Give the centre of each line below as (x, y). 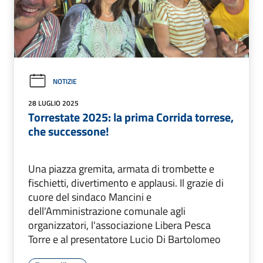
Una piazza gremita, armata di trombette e (121, 169)
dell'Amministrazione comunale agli (107, 211)
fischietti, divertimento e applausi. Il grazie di (126, 183)
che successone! (69, 131)
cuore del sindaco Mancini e (90, 197)
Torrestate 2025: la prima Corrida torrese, (131, 117)
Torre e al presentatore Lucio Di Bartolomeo (124, 240)
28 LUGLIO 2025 (53, 103)
